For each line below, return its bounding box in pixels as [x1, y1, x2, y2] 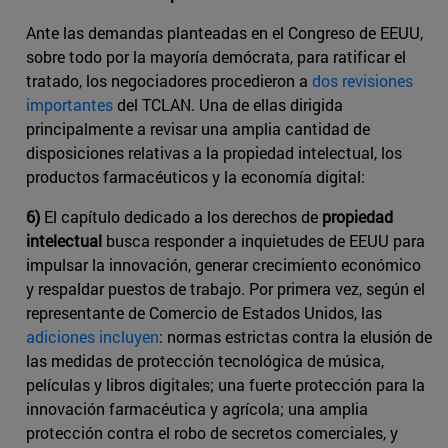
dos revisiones [312, 69, 413, 91]
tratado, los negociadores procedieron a [26, 69, 312, 91]
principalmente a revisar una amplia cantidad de [26, 117, 370, 139]
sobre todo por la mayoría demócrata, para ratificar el [26, 45, 406, 67]
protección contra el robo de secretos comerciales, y [26, 421, 398, 443]
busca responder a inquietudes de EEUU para [102, 229, 425, 251]
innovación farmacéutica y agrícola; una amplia [26, 397, 368, 419]
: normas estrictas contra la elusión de [159, 325, 432, 347]
